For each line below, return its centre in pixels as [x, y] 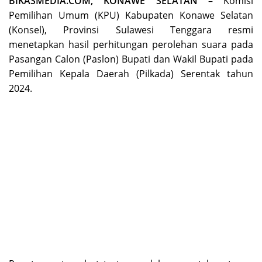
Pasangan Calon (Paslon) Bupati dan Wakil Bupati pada [131, 59]
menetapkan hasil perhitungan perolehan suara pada [131, 44]
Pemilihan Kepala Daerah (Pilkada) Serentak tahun [131, 73]
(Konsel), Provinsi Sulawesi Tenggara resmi [131, 30]
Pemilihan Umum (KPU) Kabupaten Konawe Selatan [131, 15]
